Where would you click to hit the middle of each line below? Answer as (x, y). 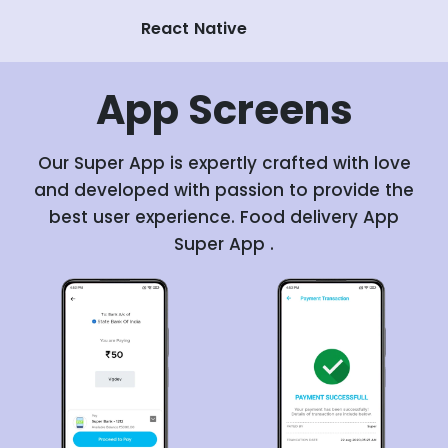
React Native (194, 29)
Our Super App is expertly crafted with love (224, 163)
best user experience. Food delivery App (224, 217)
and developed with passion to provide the (224, 190)
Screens (265, 110)
